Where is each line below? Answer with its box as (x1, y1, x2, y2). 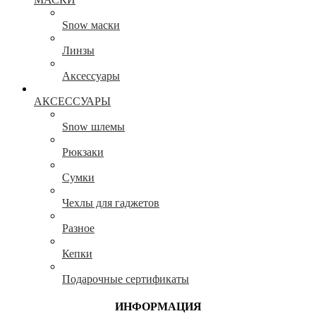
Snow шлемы (62, 121, 125, 133)
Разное (62, 222, 95, 235)
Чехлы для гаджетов (62, 197, 159, 209)
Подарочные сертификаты (62, 273, 189, 286)
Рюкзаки (62, 146, 104, 159)
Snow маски (62, 19, 120, 32)
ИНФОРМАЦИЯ (114, 300, 202, 313)
